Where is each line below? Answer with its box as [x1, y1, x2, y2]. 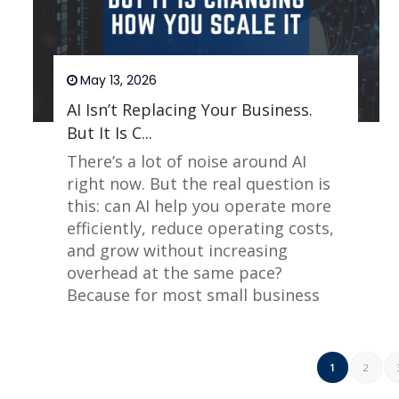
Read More [240, 347, 313, 368]
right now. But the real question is [67, 173, 331, 195]
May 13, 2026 [80, 71, 158, 90]
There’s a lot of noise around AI [67, 151, 307, 173]
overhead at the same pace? [67, 262, 283, 284]
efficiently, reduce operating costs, [67, 217, 335, 240]
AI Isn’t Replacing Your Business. [67, 99, 313, 121]
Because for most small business [67, 284, 321, 306]
